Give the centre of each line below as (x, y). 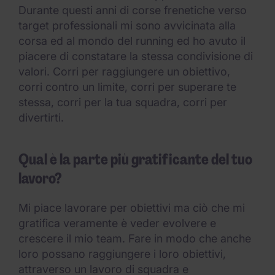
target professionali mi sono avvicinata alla (127, 25)
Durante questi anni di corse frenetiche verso (133, 10)
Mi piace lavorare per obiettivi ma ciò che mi (132, 208)
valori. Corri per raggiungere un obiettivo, (124, 72)
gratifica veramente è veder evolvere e (117, 223)
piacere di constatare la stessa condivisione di (136, 56)
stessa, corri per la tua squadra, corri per (123, 102)
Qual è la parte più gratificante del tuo (135, 159)
